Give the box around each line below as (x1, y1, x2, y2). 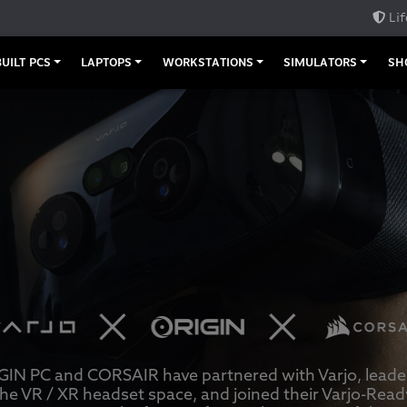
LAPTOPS (81, 57, 133, 69)
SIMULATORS (283, 57, 358, 69)
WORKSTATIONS (162, 57, 253, 69)
